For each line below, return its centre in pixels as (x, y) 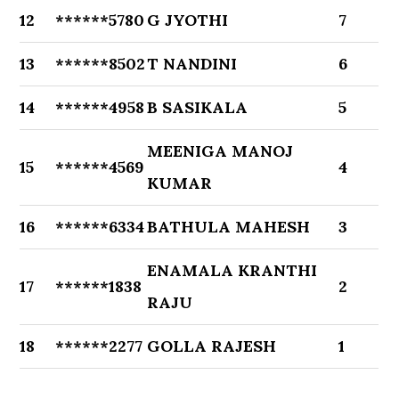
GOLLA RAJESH (212, 346)
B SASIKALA (198, 107)
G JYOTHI (188, 20)
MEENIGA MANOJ (220, 151)
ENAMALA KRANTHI (232, 270)
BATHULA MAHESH (229, 227)
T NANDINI (192, 64)
